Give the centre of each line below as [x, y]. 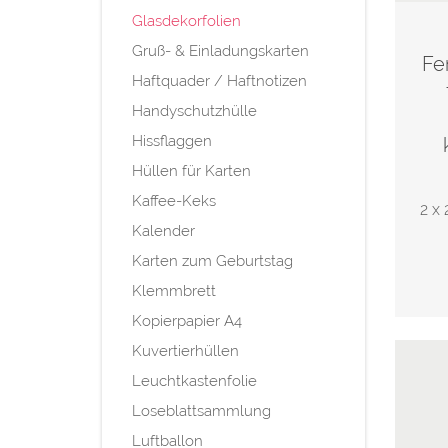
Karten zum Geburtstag [212, 260]
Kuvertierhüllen [185, 350]
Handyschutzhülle [194, 110]
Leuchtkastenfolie [194, 380]
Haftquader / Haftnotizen [219, 80]
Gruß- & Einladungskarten [220, 50]
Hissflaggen [172, 140]
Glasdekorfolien [186, 20]
